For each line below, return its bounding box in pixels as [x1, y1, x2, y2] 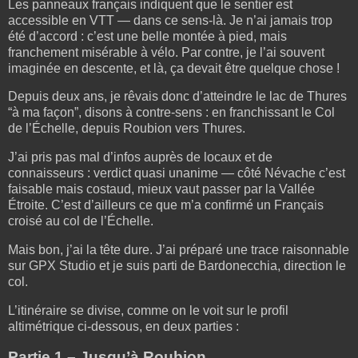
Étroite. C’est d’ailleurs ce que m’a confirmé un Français [8, 198, 324, 213]
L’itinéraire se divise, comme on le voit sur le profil [8, 303, 288, 317]
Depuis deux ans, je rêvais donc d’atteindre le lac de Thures [8, 89, 347, 104]
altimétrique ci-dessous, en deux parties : [8, 319, 239, 333]
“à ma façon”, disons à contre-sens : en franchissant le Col [8, 105, 335, 120]
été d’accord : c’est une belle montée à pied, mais [8, 29, 287, 43]
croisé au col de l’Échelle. [8, 214, 153, 229]
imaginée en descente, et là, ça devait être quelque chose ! [8, 61, 340, 75]
